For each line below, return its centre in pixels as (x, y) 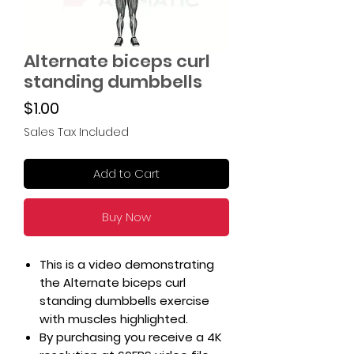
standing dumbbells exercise (124, 301)
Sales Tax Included (76, 132)
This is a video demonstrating (127, 264)
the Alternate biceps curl (113, 282)
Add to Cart (126, 173)
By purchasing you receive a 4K (130, 337)
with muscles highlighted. (115, 319)
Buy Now (126, 217)
